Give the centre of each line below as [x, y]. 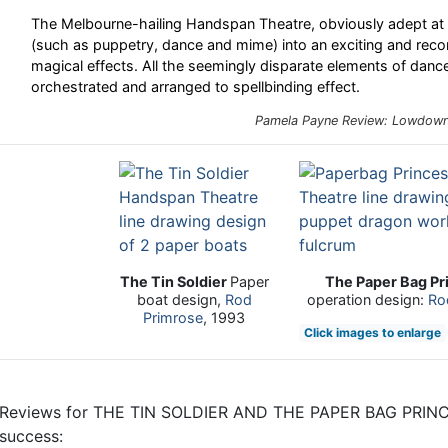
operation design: [367, 300]
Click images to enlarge [372, 333]
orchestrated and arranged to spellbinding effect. [195, 87]
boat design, [180, 300]
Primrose [173, 318]
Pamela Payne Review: [323, 121]
